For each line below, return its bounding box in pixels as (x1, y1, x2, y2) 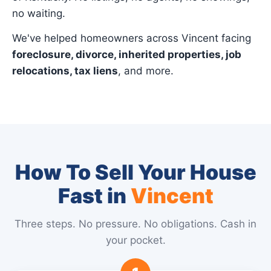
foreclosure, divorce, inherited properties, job (12, 48, 241, 60)
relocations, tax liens (12, 65, 118, 77)
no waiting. (12, 7, 65, 19)
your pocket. (105, 234, 166, 246)
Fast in (57, 183, 131, 208)
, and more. (118, 65, 174, 77)
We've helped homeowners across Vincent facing (12, 32, 251, 44)
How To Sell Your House (15, 160, 256, 184)
